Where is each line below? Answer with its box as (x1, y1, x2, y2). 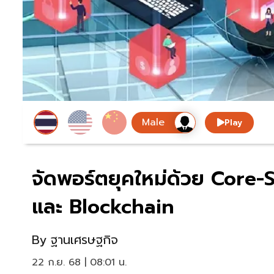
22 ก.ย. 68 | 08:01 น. (32, 255, 127, 270)
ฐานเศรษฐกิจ (51, 231, 118, 250)
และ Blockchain (32, 192, 174, 223)
